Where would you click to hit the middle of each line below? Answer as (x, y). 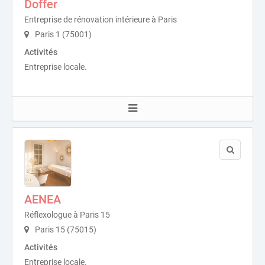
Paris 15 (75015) (65, 230)
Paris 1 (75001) (62, 35)
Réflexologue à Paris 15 (67, 215)
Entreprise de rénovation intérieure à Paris (101, 20)
